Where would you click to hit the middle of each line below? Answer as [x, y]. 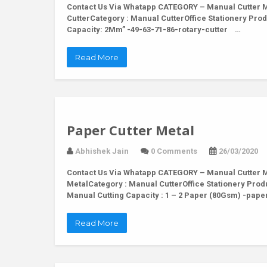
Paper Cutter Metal [131, 130]
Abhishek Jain [102, 151]
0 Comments [174, 151]
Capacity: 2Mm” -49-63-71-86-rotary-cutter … [154, 30]
